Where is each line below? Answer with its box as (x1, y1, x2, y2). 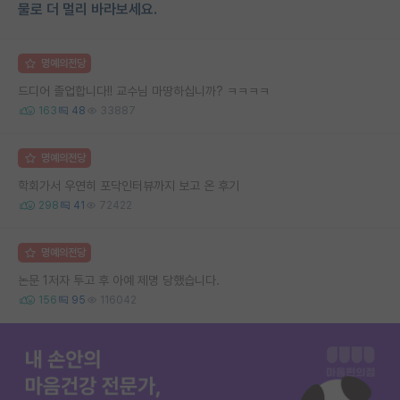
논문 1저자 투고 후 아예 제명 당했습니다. (18, 272, 220, 287)
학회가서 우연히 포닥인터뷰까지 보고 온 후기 (18, 178, 239, 193)
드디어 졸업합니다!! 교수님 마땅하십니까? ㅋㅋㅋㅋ (18, 83, 270, 98)
